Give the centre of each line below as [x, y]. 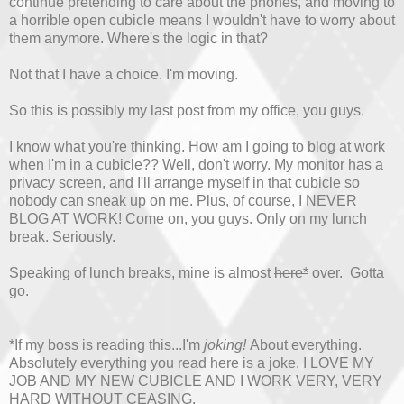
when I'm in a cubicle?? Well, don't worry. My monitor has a [196, 165]
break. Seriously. [62, 237]
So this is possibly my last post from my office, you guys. [187, 111]
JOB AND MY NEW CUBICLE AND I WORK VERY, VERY [196, 381]
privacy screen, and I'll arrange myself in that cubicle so [184, 183]
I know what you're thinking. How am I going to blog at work [197, 147]
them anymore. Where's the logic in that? [138, 39]
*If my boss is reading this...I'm [106, 345]
